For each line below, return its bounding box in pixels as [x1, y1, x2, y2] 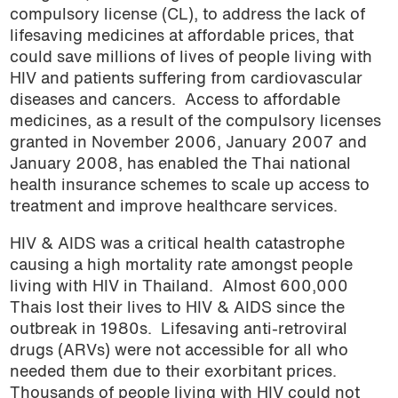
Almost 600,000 [221, 279, 348, 295]
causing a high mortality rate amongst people [9, 258, 353, 274]
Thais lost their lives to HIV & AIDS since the [9, 300, 345, 316]
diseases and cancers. [9, 93, 176, 109]
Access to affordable [184, 93, 340, 109]
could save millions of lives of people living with [9, 51, 372, 67]
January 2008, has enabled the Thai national [9, 157, 351, 173]
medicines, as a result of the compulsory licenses [9, 115, 381, 131]
